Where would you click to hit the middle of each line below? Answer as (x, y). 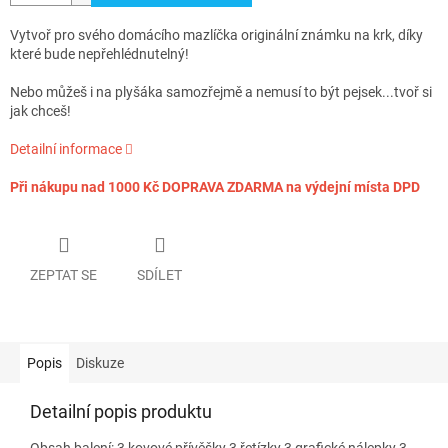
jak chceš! (40, 111)
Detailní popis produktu (121, 411)
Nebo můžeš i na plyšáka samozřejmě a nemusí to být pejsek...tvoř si (221, 92)
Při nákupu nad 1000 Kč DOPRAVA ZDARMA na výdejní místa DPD (215, 187)
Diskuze (100, 362)
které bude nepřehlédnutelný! (99, 54)
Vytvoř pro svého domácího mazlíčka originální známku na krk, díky (216, 35)
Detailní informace (66, 149)
